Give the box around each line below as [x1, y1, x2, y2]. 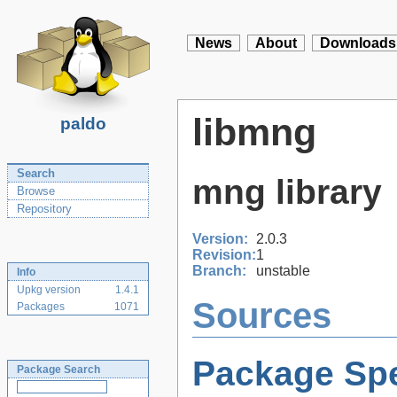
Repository [17, 202, 72, 215]
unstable [256, 262, 310, 278]
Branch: [192, 262, 246, 278]
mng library [192, 173, 382, 212]
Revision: [192, 246, 256, 262]
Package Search [17, 363, 100, 376]
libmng [192, 111, 316, 153]
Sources [192, 295, 331, 337]
